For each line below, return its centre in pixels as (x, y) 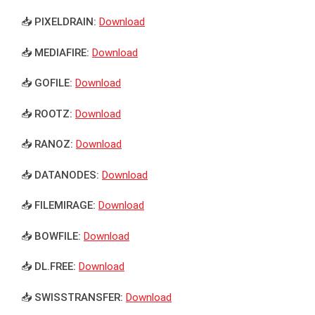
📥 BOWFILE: (51, 236)
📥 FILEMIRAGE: (58, 206)
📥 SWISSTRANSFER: (72, 297)
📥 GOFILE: (47, 83)
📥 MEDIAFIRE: (55, 52)
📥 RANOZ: (47, 144)
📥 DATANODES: (60, 175)
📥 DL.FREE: (49, 267)
